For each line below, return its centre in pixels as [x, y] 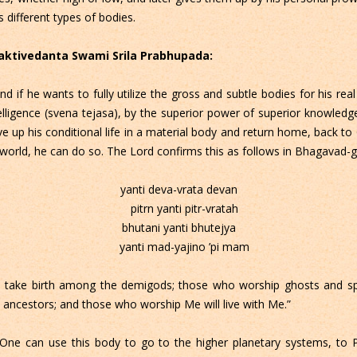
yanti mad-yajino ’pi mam [178, 247]
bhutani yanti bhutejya [178, 228]
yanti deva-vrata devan [178, 190]
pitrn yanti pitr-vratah [178, 209]
